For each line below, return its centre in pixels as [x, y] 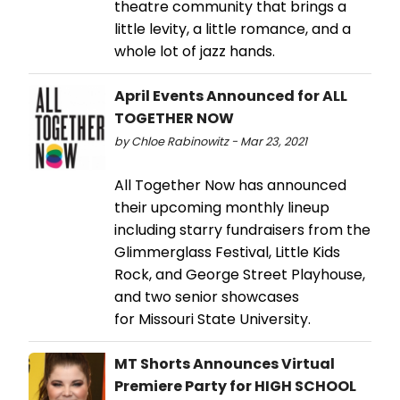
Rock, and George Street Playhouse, [240, 274]
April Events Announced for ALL [231, 96]
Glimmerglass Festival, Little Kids [227, 252]
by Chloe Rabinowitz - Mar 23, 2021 [211, 141]
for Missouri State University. [216, 319]
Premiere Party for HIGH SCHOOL [235, 386]
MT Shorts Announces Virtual [225, 363]
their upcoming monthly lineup [222, 207]
